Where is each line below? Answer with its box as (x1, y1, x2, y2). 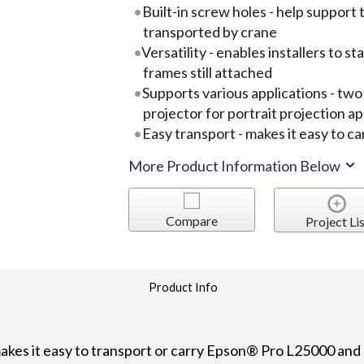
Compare (165, 212, 218, 228)
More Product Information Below (128, 156, 344, 175)
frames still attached (143, 63, 273, 81)
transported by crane (143, 22, 278, 41)
